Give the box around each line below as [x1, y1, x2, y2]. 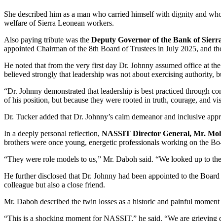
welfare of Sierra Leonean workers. [4, 18, 114, 27]
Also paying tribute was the [4, 35, 91, 44]
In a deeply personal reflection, [4, 129, 102, 138]
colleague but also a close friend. [4, 180, 105, 189]
